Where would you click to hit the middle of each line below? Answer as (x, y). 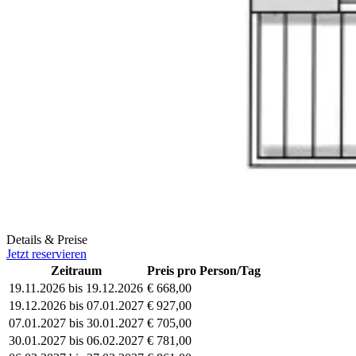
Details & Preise (47, 239)
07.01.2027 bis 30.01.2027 (76, 323)
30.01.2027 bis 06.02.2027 (76, 340)
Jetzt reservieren (46, 253)
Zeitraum (76, 270)
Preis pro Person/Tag (204, 270)
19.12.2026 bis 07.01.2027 (76, 305)
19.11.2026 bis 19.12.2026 (76, 288)
